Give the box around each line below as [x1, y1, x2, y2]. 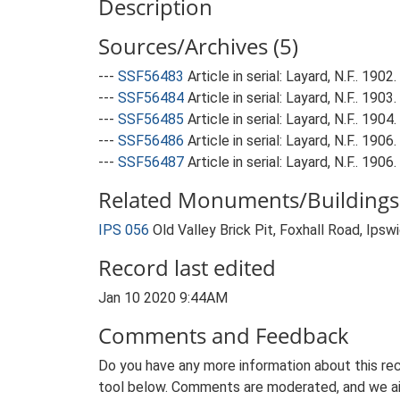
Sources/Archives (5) [98, 31, 298, 61]
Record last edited [98, 253, 276, 282]
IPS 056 [98, 221, 149, 238]
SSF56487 [118, 154, 184, 171]
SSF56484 [118, 89, 184, 106]
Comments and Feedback [98, 321, 349, 350]
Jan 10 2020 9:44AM [98, 289, 228, 306]
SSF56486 [118, 132, 184, 149]
